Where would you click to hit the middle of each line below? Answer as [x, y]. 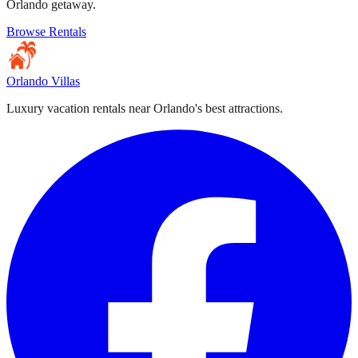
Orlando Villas [43, 82]
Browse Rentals [46, 32]
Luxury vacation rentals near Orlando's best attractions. [145, 109]
